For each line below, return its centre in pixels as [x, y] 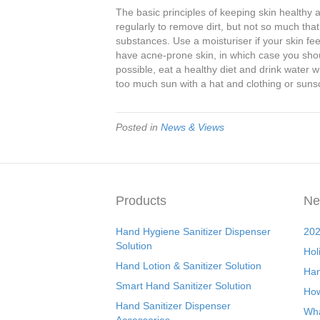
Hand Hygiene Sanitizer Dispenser [193, 231]
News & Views [192, 127]
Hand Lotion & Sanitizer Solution [189, 266]
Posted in [138, 127]
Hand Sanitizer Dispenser [173, 306]
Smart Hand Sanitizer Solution [184, 286]
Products [141, 201]
